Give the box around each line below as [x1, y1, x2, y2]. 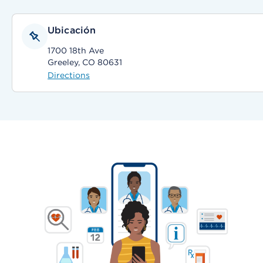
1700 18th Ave [48, 46, 104, 55]
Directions [48, 70, 90, 80]
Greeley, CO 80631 [48, 58, 122, 67]
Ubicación [48, 25, 96, 36]
